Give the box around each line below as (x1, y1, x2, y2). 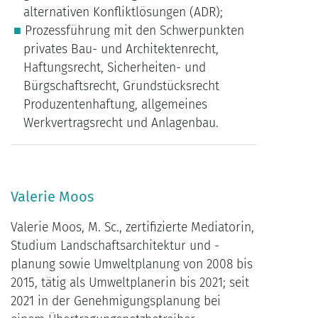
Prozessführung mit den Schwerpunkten (24, 23, 244, 39)
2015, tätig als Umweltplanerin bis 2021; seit (11, 275, 249, 291)
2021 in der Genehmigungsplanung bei (11, 294, 221, 309)
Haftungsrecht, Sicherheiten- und (23, 60, 206, 76)
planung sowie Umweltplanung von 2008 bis (11, 257, 253, 273)
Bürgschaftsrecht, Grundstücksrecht (23, 79, 219, 94)
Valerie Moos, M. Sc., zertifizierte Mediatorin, (11, 220, 254, 236)
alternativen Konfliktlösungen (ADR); (23, 5, 223, 21)
